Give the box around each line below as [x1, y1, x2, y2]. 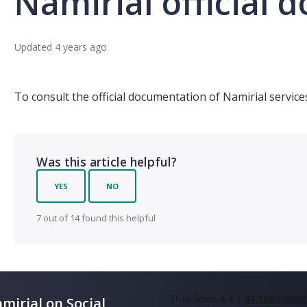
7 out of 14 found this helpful [36, 212, 156, 224]
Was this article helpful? [36, 153, 177, 170]
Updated [14, 40, 56, 53]
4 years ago [55, 40, 108, 53]
